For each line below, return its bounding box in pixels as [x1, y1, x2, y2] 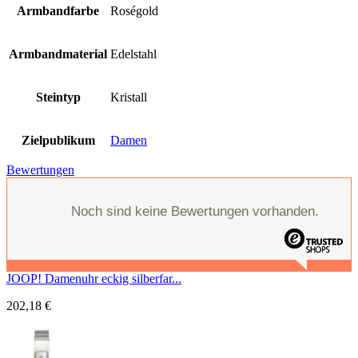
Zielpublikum [21, 133, 95, 147]
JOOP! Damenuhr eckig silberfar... [6, 271, 181, 285]
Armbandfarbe [17, 3, 99, 18]
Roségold [110, 3, 158, 18]
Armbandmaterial [9, 46, 107, 61]
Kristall [110, 89, 147, 104]
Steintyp [35, 89, 81, 104]
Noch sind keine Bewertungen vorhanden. [71, 203, 319, 219]
